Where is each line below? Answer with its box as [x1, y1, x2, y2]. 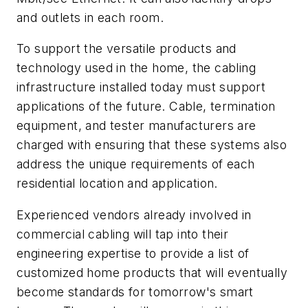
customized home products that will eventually [16, 265, 287, 280]
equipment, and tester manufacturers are [16, 118, 256, 133]
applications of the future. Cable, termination [16, 99, 276, 114]
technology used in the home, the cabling [16, 60, 256, 76]
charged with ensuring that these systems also [16, 137, 287, 153]
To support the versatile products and [16, 41, 236, 56]
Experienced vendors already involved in [16, 207, 252, 222]
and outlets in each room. [16, 10, 164, 25]
